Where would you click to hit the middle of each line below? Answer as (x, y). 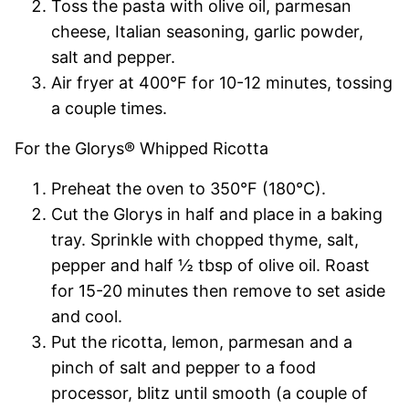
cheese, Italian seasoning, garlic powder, (207, 31)
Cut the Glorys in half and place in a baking (217, 214)
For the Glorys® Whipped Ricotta (142, 148)
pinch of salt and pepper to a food (184, 367)
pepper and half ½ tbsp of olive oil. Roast (210, 265)
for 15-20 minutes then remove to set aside (218, 290)
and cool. (87, 316)
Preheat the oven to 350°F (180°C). (189, 188)
